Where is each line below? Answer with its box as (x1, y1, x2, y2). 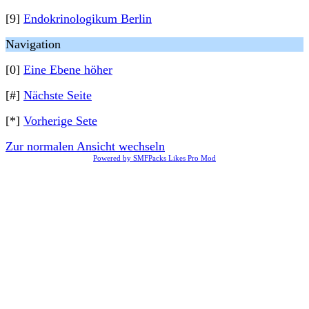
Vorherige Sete (23, 114, 97, 128)
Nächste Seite (23, 88, 92, 102)
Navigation (6, 37, 61, 51)
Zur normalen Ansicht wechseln (6, 139, 165, 153)
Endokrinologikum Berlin (23, 12, 152, 26)
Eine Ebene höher (23, 63, 112, 77)
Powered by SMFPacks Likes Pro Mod (93, 154, 216, 162)
